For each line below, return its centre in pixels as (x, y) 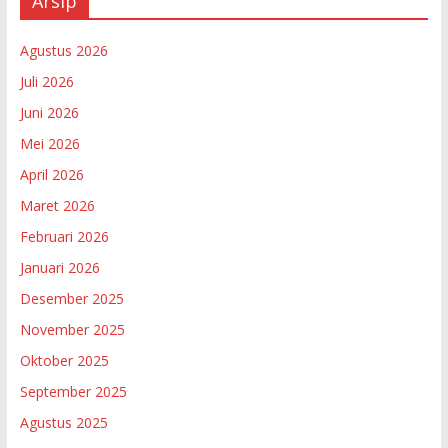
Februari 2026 (64, 236)
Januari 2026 (59, 267)
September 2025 (73, 391)
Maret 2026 (57, 205)
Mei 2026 (49, 143)
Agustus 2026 (63, 50)
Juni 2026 (49, 112)
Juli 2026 (46, 81)
